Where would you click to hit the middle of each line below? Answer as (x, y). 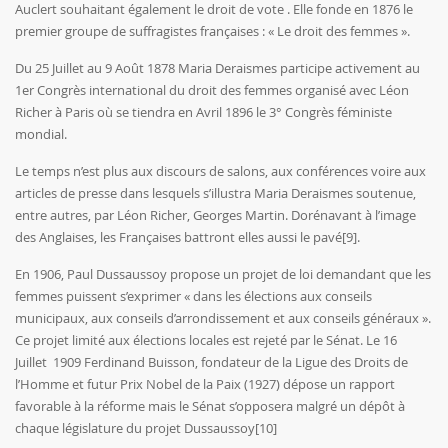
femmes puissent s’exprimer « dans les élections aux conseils (193, 296)
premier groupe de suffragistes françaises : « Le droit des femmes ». (214, 31)
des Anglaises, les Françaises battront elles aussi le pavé (178, 237)
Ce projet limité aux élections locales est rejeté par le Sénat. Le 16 (206, 340)
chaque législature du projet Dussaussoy (135, 428)
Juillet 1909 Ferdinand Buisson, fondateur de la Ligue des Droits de (211, 362)
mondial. (41, 134)
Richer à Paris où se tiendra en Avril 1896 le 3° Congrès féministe (203, 112)
